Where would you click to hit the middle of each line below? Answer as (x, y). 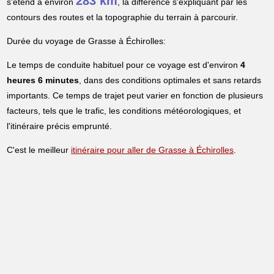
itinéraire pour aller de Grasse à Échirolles (153, 150)
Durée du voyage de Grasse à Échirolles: (87, 41)
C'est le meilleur (39, 150)
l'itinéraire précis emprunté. (60, 126)
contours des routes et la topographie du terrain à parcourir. (123, 17)
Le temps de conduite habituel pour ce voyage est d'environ (124, 65)
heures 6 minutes (43, 80)
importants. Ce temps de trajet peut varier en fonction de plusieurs (135, 96)
